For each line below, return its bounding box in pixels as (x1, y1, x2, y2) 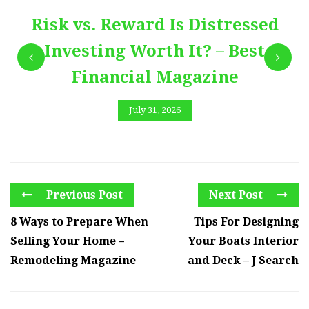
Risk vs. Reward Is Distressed (30, 14, 279, 34)
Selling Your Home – (10, 235, 124, 248)
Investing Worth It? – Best (44, 41, 265, 61)
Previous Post (43, 188, 123, 202)
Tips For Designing (194, 215, 299, 229)
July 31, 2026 (128, 105, 181, 116)
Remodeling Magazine (10, 254, 136, 268)
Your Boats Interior (188, 235, 299, 248)
